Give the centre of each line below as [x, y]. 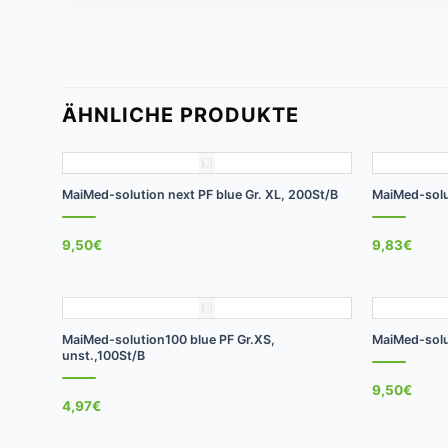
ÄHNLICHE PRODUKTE [180, 115]
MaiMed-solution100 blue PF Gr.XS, [168, 339]
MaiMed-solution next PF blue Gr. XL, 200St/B [199, 194]
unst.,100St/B [103, 355]
